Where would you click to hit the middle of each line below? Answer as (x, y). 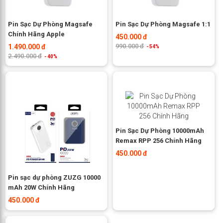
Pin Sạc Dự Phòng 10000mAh (160, 130)
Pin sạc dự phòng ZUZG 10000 (54, 177)
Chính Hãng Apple (36, 34)
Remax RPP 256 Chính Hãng (158, 140)
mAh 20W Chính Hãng (41, 187)
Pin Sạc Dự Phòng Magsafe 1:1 (163, 24)
